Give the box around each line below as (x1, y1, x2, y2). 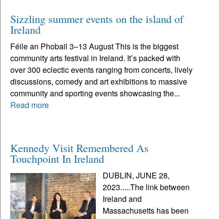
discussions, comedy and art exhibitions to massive (10, 76, 187, 88)
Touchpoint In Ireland (10, 151, 104, 166)
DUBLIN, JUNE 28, (103, 170, 170, 181)
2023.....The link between (103, 181, 190, 193)
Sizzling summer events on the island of (10, 11, 183, 26)
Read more (10, 99, 49, 111)
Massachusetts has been (103, 205, 189, 217)
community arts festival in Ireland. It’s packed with (10, 52, 180, 64)
